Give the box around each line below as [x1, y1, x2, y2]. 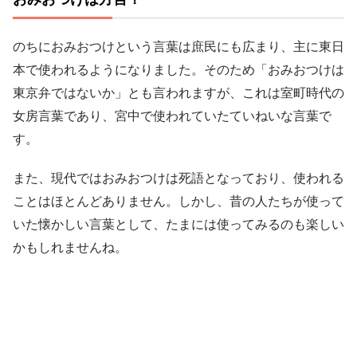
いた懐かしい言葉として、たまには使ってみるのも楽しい [13, 216, 344, 232]
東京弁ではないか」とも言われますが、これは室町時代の [13, 84, 344, 100]
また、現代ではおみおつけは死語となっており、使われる [13, 170, 344, 186]
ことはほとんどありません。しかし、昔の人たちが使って [13, 193, 344, 209]
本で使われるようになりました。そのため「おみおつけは [13, 61, 344, 77]
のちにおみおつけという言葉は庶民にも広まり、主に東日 [13, 38, 344, 54]
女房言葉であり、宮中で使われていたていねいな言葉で [13, 108, 331, 124]
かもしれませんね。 [13, 239, 127, 255]
